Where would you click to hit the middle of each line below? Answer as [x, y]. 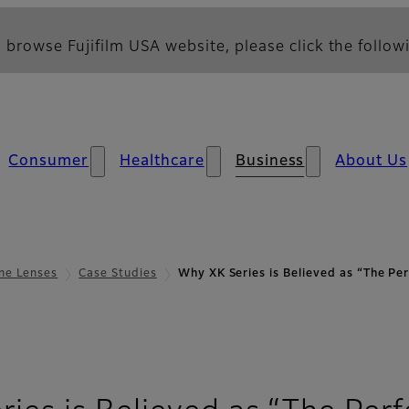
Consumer [49, 162]
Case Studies [118, 274]
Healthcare [162, 162]
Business [270, 162]
